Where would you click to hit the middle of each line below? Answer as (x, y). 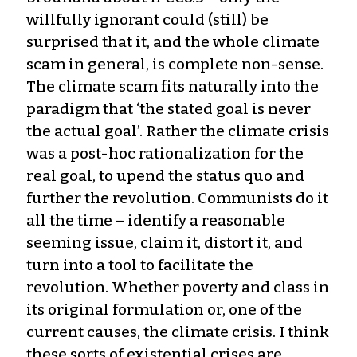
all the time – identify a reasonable (156, 220)
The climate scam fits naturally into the (173, 86)
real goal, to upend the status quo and (165, 175)
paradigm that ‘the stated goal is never (169, 108)
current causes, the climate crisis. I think (178, 331)
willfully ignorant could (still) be (147, 19)
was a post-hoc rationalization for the (165, 153)
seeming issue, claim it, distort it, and (165, 242)
